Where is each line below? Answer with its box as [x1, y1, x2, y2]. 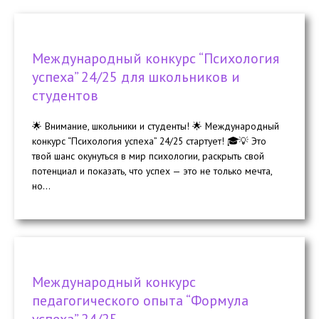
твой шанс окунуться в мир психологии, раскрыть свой [32, 150, 264, 163]
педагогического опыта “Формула [32, 291, 249, 310]
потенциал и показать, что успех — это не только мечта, [32, 164, 272, 178]
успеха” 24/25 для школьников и [32, 68, 240, 87]
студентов [32, 86, 98, 105]
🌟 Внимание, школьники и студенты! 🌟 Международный [32, 120, 279, 133]
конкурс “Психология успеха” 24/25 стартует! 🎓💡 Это [32, 135, 266, 148]
